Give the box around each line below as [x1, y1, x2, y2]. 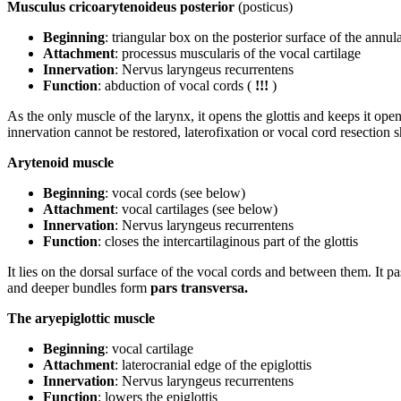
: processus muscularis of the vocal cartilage [115, 45, 361, 61]
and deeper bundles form [7, 279, 150, 295]
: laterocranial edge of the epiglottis [115, 356, 311, 372]
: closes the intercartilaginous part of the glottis [98, 233, 358, 249]
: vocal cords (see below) [105, 184, 245, 200]
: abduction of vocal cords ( [98, 77, 255, 93]
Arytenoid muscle [7, 154, 114, 170]
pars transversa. [150, 279, 248, 295]
